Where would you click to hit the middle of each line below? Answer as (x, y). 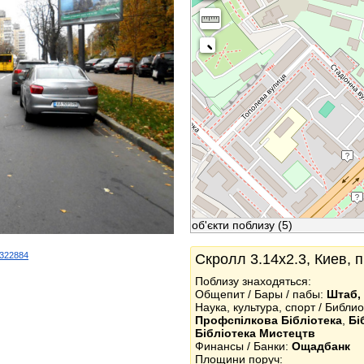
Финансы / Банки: (243, 346)
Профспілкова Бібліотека (269, 320)
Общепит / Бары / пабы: (261, 294)
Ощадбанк (321, 346)
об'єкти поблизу (233, 225)
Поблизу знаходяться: (253, 281)
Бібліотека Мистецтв (255, 333)
